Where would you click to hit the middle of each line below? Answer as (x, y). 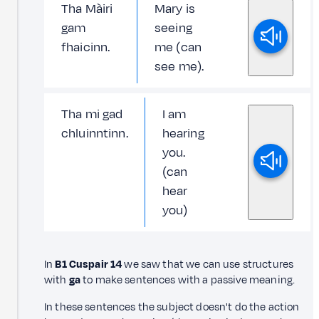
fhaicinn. (86, 47)
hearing (183, 133)
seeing (173, 28)
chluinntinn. (95, 133)
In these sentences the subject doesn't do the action (172, 307)
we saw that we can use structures (208, 264)
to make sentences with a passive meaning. (188, 280)
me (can (178, 47)
